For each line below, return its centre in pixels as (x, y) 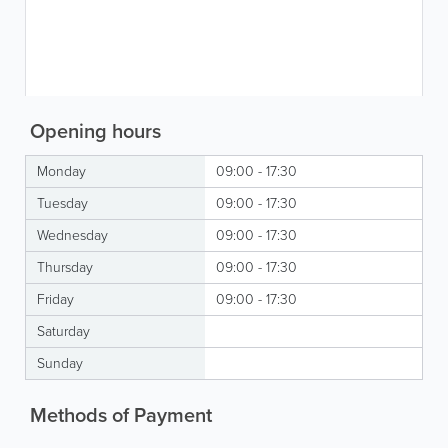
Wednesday (72, 235)
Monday (61, 171)
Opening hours (93, 131)
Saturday (63, 331)
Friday (55, 299)
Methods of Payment (118, 415)
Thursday (65, 267)
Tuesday (62, 203)
